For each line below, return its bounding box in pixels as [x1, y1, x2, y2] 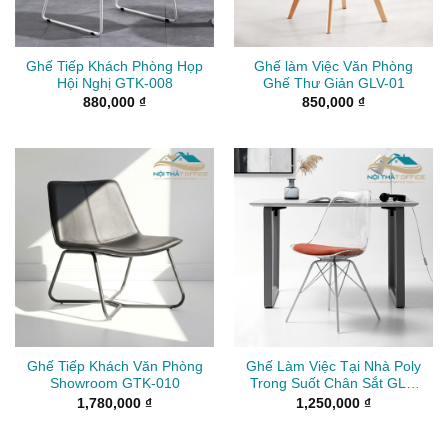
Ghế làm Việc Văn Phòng [254, 59, 413, 75]
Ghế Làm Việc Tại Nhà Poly [246, 359, 421, 375]
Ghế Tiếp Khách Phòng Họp [26, 59, 203, 75]
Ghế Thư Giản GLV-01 [262, 76, 405, 92]
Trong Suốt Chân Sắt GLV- [249, 376, 418, 392]
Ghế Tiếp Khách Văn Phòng [26, 359, 203, 375]
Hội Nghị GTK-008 [56, 76, 173, 92]
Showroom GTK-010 [49, 376, 180, 392]
